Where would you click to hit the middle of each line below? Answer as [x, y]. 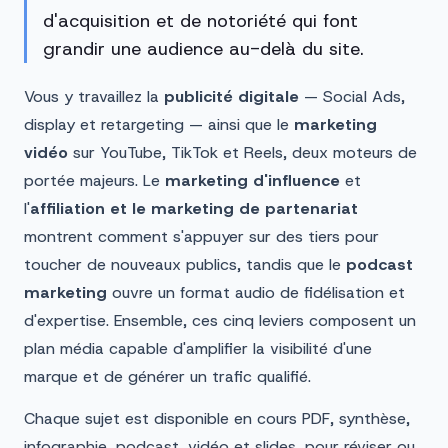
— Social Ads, [352, 96]
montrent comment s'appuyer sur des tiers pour [201, 236]
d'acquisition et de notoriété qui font [200, 21]
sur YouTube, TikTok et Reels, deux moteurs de [242, 152]
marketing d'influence [252, 180]
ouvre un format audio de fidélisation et [256, 292]
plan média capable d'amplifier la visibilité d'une [198, 348]
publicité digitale [231, 96]
